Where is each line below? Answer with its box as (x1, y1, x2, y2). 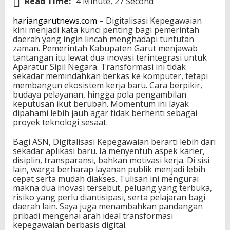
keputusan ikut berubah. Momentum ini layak (13, 98, 189, 110)
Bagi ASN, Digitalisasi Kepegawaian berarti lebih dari (13, 136, 216, 148)
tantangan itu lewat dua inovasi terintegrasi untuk (13, 52, 207, 64)
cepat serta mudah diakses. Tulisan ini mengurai (13, 173, 199, 185)
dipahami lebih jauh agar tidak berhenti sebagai (13, 107, 197, 119)
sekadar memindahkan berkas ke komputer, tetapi (13, 70, 208, 82)
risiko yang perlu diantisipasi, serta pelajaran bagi (13, 191, 205, 203)
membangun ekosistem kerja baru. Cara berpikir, (13, 80, 202, 91)
